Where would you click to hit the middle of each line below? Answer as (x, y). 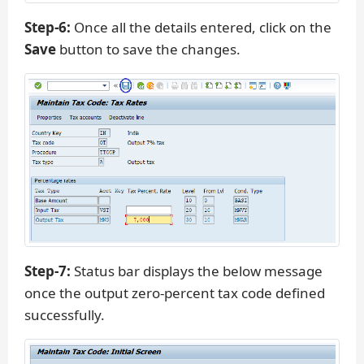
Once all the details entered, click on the (201, 28)
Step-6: (48, 28)
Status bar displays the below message (197, 271)
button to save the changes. (148, 50)
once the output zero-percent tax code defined (175, 293)
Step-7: (48, 271)
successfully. (65, 315)
